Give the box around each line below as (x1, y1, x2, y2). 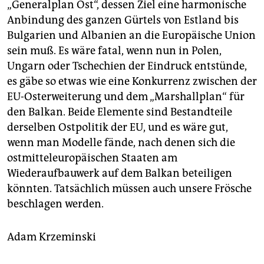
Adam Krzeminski (7, 230, 96, 243)
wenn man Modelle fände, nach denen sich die (7, 136, 235, 149)
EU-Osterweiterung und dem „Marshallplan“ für (7, 90, 245, 103)
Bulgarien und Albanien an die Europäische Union (7, 29, 256, 42)
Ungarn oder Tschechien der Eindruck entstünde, (7, 60, 247, 72)
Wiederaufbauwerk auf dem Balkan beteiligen (7, 167, 232, 180)
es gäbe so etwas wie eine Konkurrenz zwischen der (7, 75, 257, 88)
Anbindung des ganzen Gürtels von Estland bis (7, 14, 239, 27)
